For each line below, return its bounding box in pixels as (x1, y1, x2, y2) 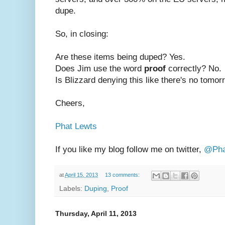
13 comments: (104, 172, 141, 178)
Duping (84, 184, 107, 192)
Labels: (59, 184, 84, 192)
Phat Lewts (55, 122, 97, 132)
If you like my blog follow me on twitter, (55, 145, 204, 155)
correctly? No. (166, 64, 221, 74)
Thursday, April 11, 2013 (55, 209, 137, 217)
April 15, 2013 (65, 172, 98, 178)
